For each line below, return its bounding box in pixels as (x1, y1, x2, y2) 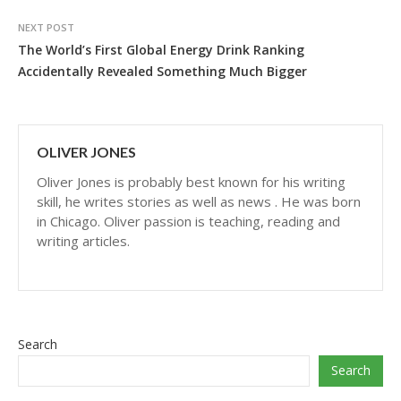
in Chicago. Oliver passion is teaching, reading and (37, 211, 340, 230)
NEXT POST (18, 20, 74, 34)
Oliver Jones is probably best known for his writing (37, 172, 346, 191)
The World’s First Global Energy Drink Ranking (18, 40, 304, 58)
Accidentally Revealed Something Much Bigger (18, 62, 307, 80)
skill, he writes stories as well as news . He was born (37, 192, 361, 210)
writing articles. (37, 231, 130, 250)
